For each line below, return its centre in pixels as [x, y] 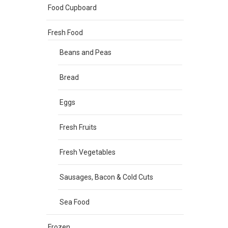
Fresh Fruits [78, 127]
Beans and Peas [85, 52]
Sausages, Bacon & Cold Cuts [106, 177]
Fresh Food [65, 33]
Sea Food [75, 202]
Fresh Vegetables [88, 152]
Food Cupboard [72, 8]
